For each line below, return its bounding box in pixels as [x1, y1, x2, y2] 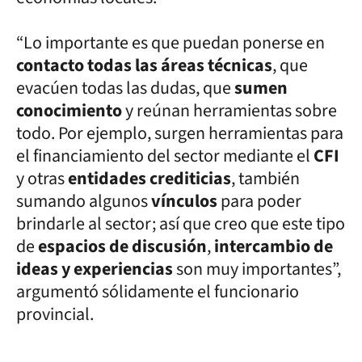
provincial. [16, 301, 94, 327]
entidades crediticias [68, 165, 231, 192]
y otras [16, 165, 68, 192]
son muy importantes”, [176, 255, 341, 282]
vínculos [151, 187, 221, 214]
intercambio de [214, 233, 333, 259]
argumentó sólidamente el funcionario [16, 278, 299, 305]
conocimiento [16, 97, 125, 124]
